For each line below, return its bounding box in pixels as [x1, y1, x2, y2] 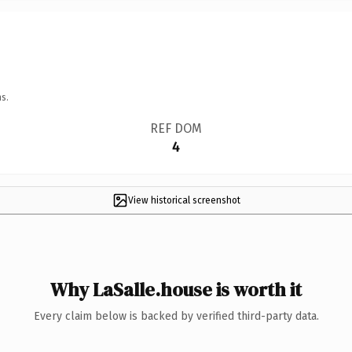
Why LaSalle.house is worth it [50, 276, 302, 302]
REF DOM [149, 120, 202, 136]
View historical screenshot [127, 194, 240, 206]
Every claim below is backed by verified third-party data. [33, 309, 319, 323]
